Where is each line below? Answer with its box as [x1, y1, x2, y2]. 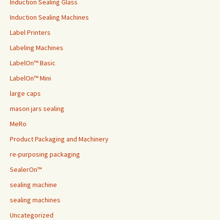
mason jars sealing [10, 104, 64, 113]
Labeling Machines [10, 43, 63, 52]
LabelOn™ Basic [10, 58, 55, 67]
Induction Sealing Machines [10, 13, 89, 22]
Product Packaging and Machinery [10, 135, 109, 143]
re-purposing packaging [10, 150, 80, 159]
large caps [10, 89, 41, 98]
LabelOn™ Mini [10, 74, 51, 82]
